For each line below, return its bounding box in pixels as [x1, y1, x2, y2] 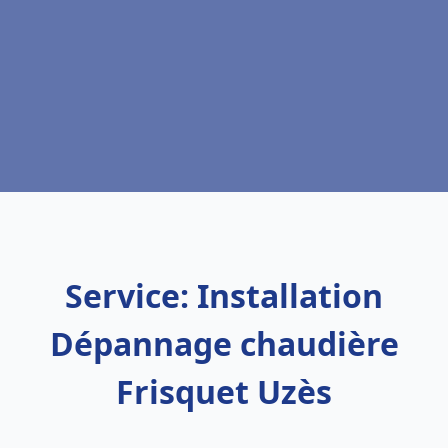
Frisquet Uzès [116, 370, 332, 413]
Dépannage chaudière [49, 322, 399, 365]
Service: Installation [65, 274, 383, 317]
